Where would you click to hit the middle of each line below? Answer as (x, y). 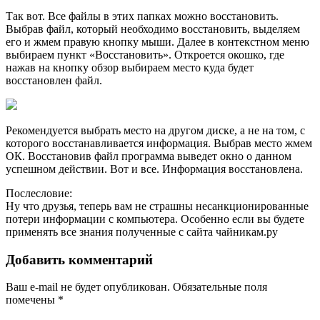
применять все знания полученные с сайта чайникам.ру (142, 231)
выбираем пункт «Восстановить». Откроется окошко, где (145, 54)
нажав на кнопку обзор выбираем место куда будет (130, 67)
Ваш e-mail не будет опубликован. (88, 287)
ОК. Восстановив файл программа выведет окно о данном (149, 156)
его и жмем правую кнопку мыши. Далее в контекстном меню (157, 41)
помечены (32, 300)
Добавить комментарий (79, 259)
